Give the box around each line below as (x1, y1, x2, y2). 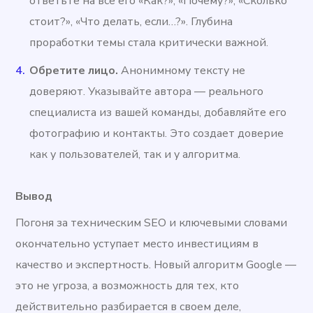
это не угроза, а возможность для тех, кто (15, 278, 240, 294)
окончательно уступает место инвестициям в (15, 236, 259, 252)
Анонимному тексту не (118, 63, 246, 79)
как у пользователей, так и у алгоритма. (29, 147, 241, 163)
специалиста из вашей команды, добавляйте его (29, 105, 287, 121)
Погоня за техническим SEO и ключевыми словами (15, 215, 288, 231)
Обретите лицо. (29, 63, 119, 79)
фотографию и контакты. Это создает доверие (29, 126, 284, 142)
